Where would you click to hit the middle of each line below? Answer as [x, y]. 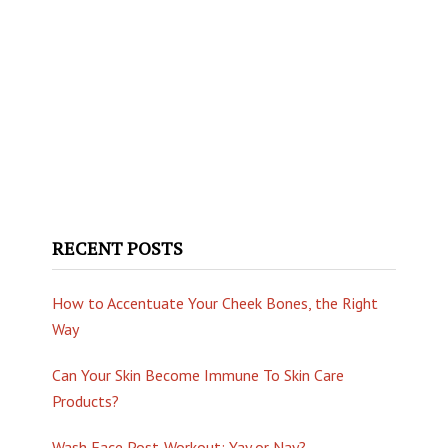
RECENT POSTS [118, 247]
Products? [86, 400]
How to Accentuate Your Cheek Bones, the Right [215, 302]
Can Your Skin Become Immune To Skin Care [198, 374]
